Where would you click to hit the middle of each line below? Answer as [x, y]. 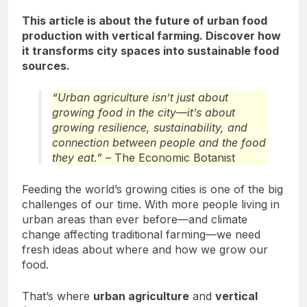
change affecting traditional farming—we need [141, 235]
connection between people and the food [159, 143]
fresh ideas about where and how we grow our [145, 250]
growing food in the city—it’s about [144, 113]
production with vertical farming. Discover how [151, 36]
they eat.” [77, 158]
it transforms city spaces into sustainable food [150, 51]
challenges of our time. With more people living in [151, 205]
